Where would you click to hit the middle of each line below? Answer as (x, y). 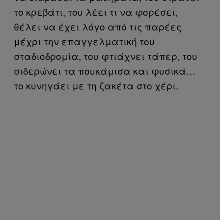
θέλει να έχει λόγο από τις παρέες (98, 26)
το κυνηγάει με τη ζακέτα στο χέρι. (96, 85)
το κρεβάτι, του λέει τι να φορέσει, (96, 11)
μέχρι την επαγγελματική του (84, 41)
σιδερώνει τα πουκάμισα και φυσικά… (105, 70)
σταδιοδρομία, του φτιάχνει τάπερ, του (106, 55)
